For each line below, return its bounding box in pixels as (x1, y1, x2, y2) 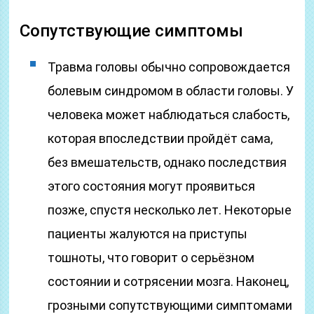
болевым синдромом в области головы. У (48, 83, 294, 98)
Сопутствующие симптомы (20, 21, 244, 41)
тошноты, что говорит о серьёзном (48, 250, 255, 265)
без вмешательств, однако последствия (48, 155, 287, 170)
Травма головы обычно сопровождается (48, 60, 291, 74)
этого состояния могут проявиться (48, 179, 256, 193)
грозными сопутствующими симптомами (48, 298, 293, 313)
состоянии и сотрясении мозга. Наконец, (48, 274, 289, 289)
